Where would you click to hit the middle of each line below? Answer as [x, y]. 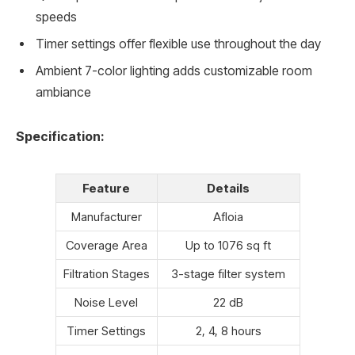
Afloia [228, 217]
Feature [106, 189]
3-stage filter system [228, 274]
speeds [56, 17]
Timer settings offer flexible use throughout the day [178, 44]
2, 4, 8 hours [228, 331]
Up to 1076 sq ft [228, 246]
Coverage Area [106, 246]
